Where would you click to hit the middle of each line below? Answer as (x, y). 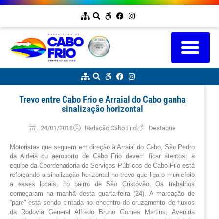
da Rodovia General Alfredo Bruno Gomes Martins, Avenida (102, 212)
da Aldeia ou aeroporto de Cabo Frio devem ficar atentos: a (102, 156)
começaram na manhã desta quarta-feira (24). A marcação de (102, 193)
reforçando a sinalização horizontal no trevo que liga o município (102, 175)
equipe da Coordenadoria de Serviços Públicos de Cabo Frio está (102, 165)
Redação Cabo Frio (111, 128)
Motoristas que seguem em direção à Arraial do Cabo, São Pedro (102, 147)
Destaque (162, 128)
